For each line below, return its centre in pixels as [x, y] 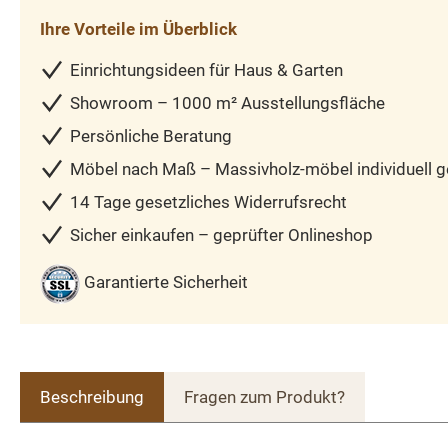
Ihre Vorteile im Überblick [138, 29]
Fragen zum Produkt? [264, 397]
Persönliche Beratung [151, 136]
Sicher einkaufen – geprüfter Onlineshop [221, 235]
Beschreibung [92, 397]
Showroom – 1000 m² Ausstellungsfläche [227, 103]
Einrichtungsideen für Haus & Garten [206, 70]
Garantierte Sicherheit [166, 282]
